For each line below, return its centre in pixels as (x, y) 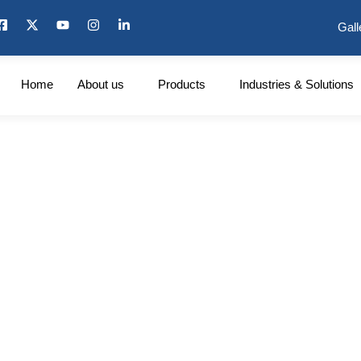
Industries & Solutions (296, 84)
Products (181, 84)
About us (100, 84)
